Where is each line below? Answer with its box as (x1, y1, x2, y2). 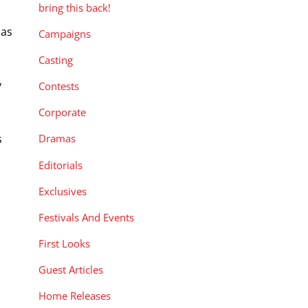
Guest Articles (38, 263, 103, 277)
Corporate (38, 105, 86, 120)
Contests (38, 79, 79, 93)
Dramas (38, 131, 76, 146)
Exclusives (38, 184, 87, 198)
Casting (38, 53, 73, 67)
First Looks (38, 236, 90, 251)
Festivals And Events (38, 210, 134, 224)
